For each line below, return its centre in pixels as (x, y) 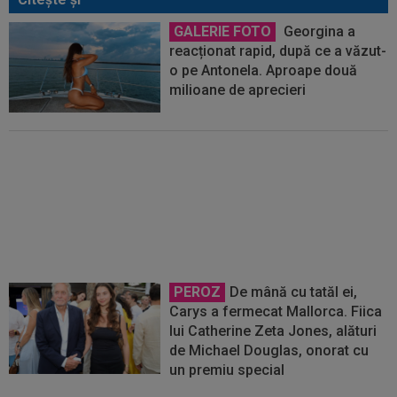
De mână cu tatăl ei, (294, 292)
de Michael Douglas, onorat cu (269, 351)
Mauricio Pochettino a (310, 159)
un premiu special (227, 370)
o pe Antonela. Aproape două (264, 70)
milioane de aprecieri (238, 90)
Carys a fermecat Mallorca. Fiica (276, 312)
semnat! (196, 178)
